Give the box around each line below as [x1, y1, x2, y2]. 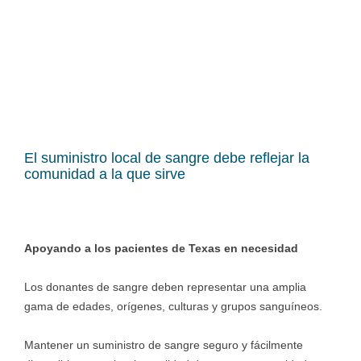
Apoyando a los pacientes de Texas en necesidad [24, 242, 298, 255]
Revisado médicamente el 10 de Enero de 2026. [24, 72, 271, 85]
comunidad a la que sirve [24, 166, 185, 182]
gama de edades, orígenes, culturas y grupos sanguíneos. [24, 300, 322, 313]
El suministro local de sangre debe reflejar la [24, 150, 309, 166]
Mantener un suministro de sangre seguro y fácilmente [24, 338, 303, 351]
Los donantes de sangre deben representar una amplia [24, 280, 306, 293]
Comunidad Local [24, 18, 243, 47]
